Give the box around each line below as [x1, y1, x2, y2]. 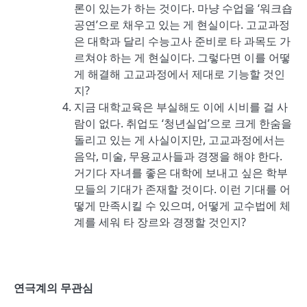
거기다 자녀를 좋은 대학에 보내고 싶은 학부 [74, 165, 288, 180]
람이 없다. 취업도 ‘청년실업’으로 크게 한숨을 [74, 116, 292, 131]
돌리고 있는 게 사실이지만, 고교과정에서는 [74, 132, 285, 147]
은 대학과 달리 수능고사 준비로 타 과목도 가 [74, 34, 291, 49]
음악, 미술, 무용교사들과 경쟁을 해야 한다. [74, 149, 282, 164]
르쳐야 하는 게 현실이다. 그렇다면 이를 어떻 [74, 50, 291, 65]
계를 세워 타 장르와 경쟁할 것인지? [74, 214, 246, 230]
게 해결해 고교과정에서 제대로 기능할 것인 [74, 66, 285, 82]
